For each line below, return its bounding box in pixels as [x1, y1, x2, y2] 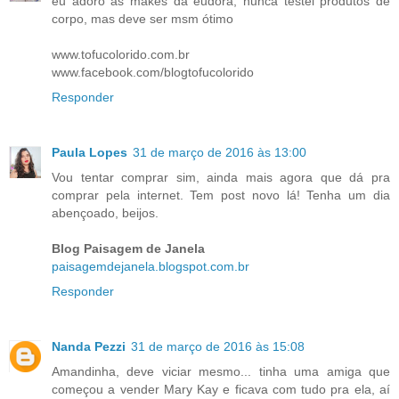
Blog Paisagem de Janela [52, 240, 205, 256]
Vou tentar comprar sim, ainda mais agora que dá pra [52, 169, 390, 184]
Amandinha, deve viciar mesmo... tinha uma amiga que [52, 363, 390, 379]
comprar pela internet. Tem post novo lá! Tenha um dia [52, 187, 390, 202]
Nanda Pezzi [52, 338, 126, 354]
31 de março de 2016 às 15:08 [131, 338, 305, 354]
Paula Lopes [52, 144, 127, 159]
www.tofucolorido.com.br [52, 46, 190, 61]
